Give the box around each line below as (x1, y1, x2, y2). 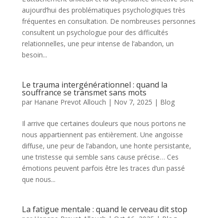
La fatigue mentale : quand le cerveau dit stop (21, 204, 187, 215)
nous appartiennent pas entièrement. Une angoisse (21, 130, 183, 139)
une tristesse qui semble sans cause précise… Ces (21, 152, 179, 162)
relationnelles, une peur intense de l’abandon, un (21, 39, 174, 48)
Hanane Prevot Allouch (34, 97, 106, 107)
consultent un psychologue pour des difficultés (21, 28, 168, 37)
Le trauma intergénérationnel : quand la (21, 79, 167, 90)
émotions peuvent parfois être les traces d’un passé (21, 163, 185, 173)
